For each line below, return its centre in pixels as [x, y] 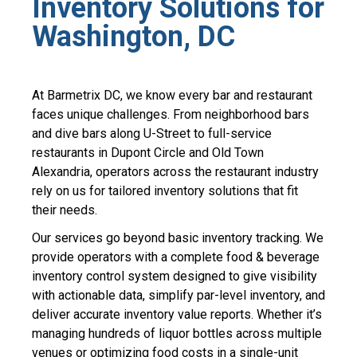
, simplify [170, 296]
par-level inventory [248, 296]
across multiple [277, 334]
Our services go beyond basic [117, 238]
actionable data [100, 296]
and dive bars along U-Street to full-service [152, 134]
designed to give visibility [243, 277]
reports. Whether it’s [265, 315]
